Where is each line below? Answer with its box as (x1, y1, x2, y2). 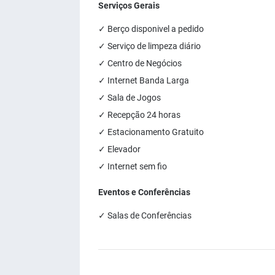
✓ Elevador (98, 144, 141, 154)
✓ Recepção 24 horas (98, 110, 180, 120)
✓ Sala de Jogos (98, 93, 161, 103)
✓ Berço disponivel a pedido (98, 24, 204, 34)
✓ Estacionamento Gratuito (98, 127, 204, 137)
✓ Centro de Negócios (98, 58, 182, 68)
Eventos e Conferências (98, 187, 190, 197)
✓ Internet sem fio (98, 161, 167, 171)
